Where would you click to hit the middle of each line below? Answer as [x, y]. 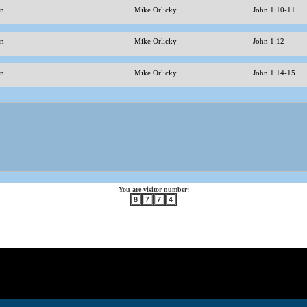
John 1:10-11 [275, 10]
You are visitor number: [153, 189]
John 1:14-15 [275, 73]
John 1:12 [269, 41]
